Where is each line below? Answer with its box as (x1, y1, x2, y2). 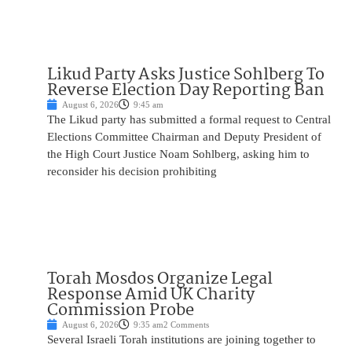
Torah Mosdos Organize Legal (47, 266, 273, 293)
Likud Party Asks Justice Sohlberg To (47, 61, 324, 89)
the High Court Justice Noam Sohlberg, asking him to (47, 148, 310, 161)
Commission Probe (47, 297, 194, 324)
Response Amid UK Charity (47, 281, 255, 309)
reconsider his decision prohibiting (47, 165, 217, 178)
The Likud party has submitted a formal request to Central (47, 113, 331, 126)
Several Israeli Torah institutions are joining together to (47, 333, 316, 346)
